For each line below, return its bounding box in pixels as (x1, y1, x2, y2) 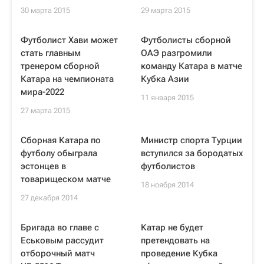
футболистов (141, 161, 195, 171)
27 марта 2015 (21, 106, 70, 115)
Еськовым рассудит (21, 235, 104, 246)
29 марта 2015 (141, 6, 190, 15)
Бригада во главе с (21, 222, 99, 233)
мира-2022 (21, 87, 64, 97)
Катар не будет (141, 222, 203, 233)
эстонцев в (21, 161, 66, 171)
